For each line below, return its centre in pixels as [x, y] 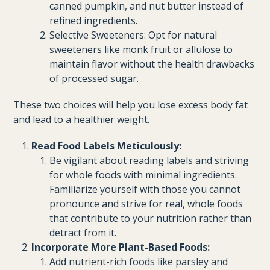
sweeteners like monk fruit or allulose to [141, 49]
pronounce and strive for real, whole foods [146, 204]
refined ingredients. [94, 20]
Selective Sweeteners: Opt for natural [133, 35]
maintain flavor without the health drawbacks [152, 64]
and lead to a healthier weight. [82, 119]
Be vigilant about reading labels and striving [149, 160]
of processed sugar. [94, 78]
